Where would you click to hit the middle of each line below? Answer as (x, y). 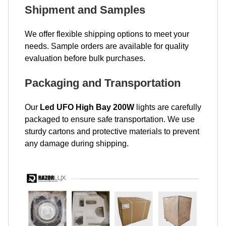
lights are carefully (168, 107)
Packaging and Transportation (103, 83)
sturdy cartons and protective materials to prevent (112, 131)
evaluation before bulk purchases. (85, 58)
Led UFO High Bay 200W (87, 107)
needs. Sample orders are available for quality (107, 46)
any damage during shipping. (77, 143)
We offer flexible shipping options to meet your (107, 34)
